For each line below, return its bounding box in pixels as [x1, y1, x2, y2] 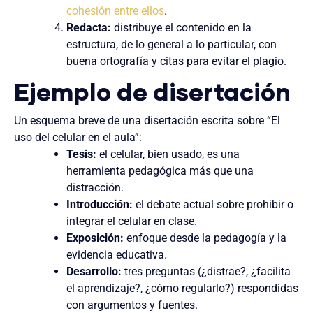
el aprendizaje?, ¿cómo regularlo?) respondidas [66, 281, 299, 295]
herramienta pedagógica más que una [66, 163, 254, 177]
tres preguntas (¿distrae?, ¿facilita [122, 264, 291, 278]
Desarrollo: [66, 264, 122, 278]
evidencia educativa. [66, 247, 168, 261]
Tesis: [66, 147, 97, 161]
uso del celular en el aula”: [14, 130, 142, 144]
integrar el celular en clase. [66, 214, 198, 228]
